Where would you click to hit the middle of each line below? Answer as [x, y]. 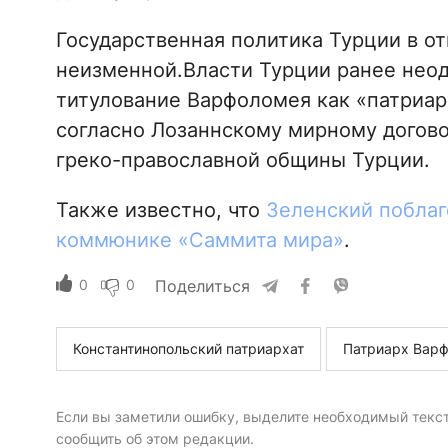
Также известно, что [160, 210]
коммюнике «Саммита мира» [199, 240]
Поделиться [202, 286]
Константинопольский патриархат [188, 349]
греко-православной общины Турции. [242, 160]
